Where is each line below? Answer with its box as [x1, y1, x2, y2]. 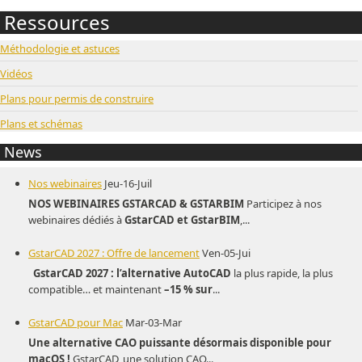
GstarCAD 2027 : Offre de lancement [28, 245, 200, 260]
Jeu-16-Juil [104, 175, 152, 191]
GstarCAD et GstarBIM [124, 212, 240, 227]
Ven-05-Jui [202, 245, 250, 260]
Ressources [4, 9, 110, 36]
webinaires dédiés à [28, 212, 124, 227]
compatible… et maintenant [28, 281, 164, 297]
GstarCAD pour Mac [28, 314, 123, 330]
